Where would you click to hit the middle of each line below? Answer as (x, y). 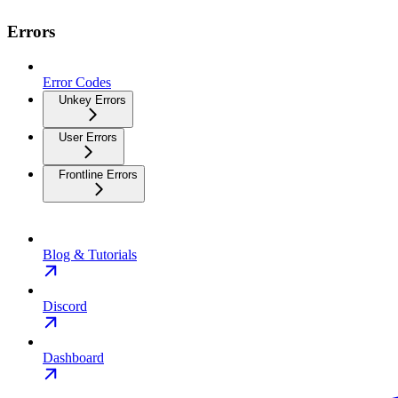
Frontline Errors (98, 175)
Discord (65, 306)
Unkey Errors (92, 100)
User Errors (88, 138)
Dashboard (73, 358)
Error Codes (77, 83)
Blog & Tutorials (90, 255)
